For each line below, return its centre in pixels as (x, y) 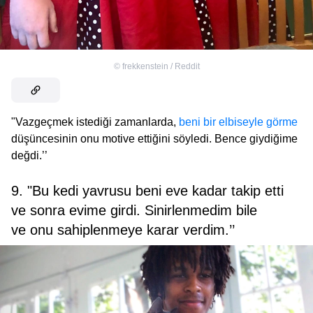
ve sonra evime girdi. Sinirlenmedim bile (134, 210)
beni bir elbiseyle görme (238, 122)
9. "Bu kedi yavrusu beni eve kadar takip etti (147, 190)
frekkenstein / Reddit (161, 66)
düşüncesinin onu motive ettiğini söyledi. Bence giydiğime (154, 138)
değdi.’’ (29, 155)
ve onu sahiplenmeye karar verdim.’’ (123, 230)
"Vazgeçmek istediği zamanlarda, (95, 122)
